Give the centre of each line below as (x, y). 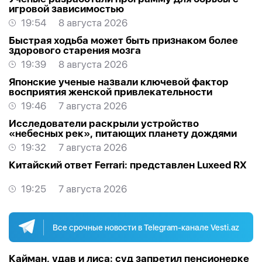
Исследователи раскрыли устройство (104, 124)
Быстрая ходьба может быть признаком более (123, 41)
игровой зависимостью (66, 9)
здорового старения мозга (75, 51)
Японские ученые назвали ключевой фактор (119, 82)
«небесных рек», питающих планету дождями (123, 134)
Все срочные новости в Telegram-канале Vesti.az (146, 227)
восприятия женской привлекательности (111, 92)
